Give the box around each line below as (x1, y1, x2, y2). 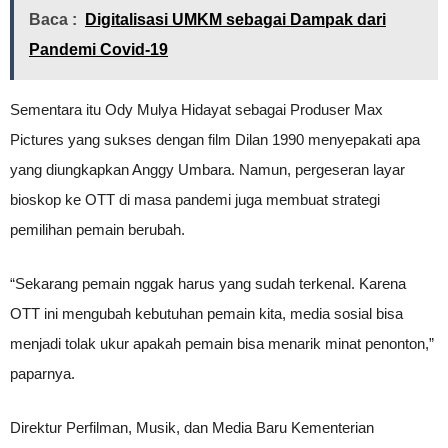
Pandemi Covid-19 (29, 41, 168, 59)
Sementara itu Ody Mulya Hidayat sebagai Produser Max (10, 101, 383, 119)
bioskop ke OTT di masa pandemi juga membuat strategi (10, 191, 380, 209)
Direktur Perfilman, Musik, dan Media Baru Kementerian (10, 419, 374, 437)
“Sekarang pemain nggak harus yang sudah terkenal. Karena (10, 275, 406, 293)
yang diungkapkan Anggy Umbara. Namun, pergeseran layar (10, 161, 405, 179)
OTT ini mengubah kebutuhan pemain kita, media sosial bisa (10, 305, 403, 323)
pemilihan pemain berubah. (10, 221, 185, 239)
